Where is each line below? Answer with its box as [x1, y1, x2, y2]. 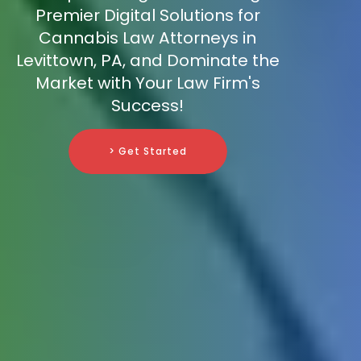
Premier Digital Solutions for [35, 4, 260, 27]
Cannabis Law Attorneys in [39, 27, 256, 50]
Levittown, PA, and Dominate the [15, 49, 280, 73]
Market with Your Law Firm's [35, 72, 260, 95]
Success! [111, 94, 184, 118]
